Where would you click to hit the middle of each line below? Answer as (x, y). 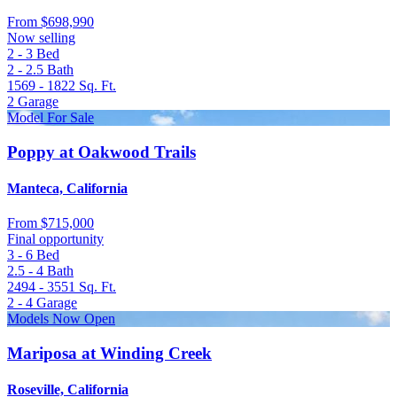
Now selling (41, 37)
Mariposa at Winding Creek (109, 353)
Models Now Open (61, 319)
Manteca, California (67, 188)
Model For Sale (51, 117)
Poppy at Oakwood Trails (101, 152)
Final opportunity (55, 239)
